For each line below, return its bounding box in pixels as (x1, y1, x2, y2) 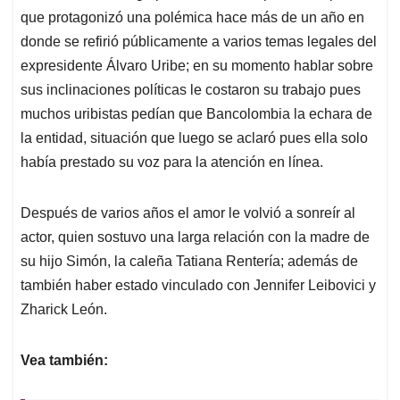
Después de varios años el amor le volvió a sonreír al (21, 204, 355, 221)
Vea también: (21, 352, 108, 368)
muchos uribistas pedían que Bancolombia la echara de (21, 105, 372, 121)
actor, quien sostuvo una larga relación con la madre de (21, 229, 370, 245)
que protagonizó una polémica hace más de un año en (21, 9, 364, 25)
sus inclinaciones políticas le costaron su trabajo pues (21, 81, 361, 97)
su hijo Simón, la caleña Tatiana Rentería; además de (21, 253, 358, 269)
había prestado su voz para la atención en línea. (21, 154, 323, 170)
